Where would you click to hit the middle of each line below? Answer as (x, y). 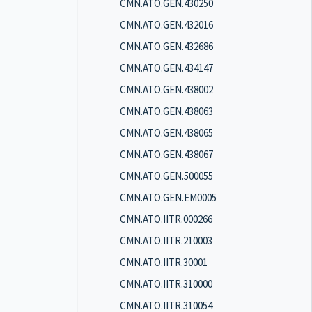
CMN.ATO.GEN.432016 (166, 25)
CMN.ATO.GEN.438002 (166, 89)
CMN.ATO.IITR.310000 (166, 284)
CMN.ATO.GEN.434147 (166, 68)
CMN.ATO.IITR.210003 (166, 241)
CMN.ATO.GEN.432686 (166, 46)
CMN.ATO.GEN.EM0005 (168, 197)
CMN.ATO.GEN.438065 (166, 133)
